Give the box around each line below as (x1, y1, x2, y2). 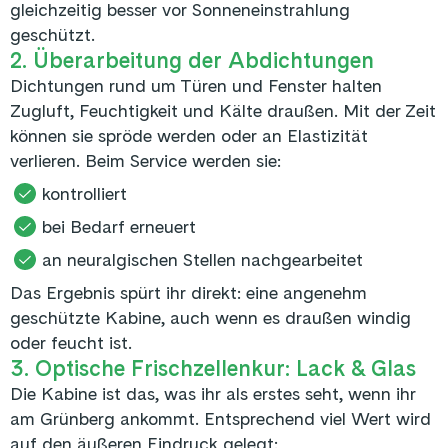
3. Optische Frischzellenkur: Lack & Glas (10, 354, 416, 381)
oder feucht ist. (10, 331, 132, 353)
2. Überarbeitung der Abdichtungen (10, 46, 374, 73)
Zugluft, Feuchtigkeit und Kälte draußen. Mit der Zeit (10, 99, 436, 121)
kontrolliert (42, 182, 127, 204)
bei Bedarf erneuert (42, 215, 196, 237)
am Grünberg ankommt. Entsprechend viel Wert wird (10, 407, 431, 429)
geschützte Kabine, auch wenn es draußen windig (10, 306, 411, 328)
